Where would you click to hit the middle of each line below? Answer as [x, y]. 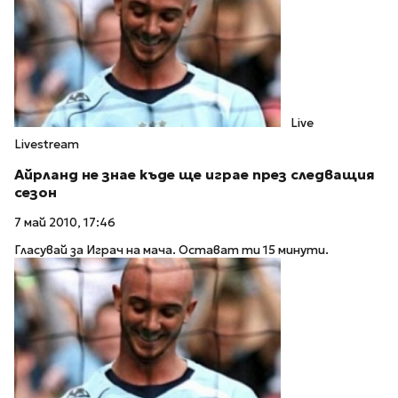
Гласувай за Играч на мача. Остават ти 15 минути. [171, 250]
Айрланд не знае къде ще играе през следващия [195, 174]
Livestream [47, 144]
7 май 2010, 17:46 [65, 223]
